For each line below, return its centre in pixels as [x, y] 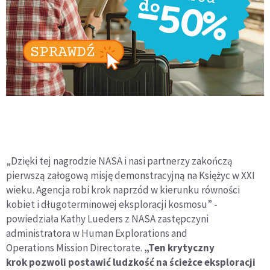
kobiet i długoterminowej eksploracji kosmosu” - [112, 205]
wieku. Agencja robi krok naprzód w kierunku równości [123, 190]
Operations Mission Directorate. [75, 248]
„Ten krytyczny [179, 248]
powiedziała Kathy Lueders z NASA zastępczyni [107, 219]
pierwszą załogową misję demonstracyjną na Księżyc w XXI [130, 176]
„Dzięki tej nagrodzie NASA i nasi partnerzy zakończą [119, 161]
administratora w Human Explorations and [97, 234]
